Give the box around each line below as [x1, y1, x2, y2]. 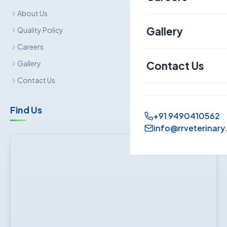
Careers [17, 42, 44, 52]
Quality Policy [17, 25, 63, 35]
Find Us [10, 104, 43, 116]
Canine [156, 11, 183, 22]
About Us [17, 9, 48, 18]
